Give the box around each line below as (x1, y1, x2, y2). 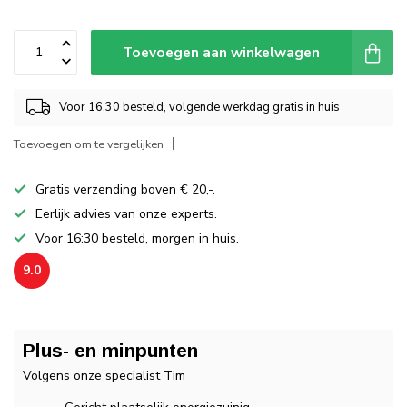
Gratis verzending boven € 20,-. (35, 180, 215, 198)
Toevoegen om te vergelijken (14, 135, 164, 152)
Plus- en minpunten (23, 339, 198, 361)
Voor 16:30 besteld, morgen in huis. (35, 229, 239, 247)
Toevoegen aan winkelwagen (123, 42, 320, 62)
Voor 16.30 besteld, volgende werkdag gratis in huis (59, 99, 340, 116)
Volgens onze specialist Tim (23, 366, 185, 384)
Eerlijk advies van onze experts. (35, 204, 217, 223)
